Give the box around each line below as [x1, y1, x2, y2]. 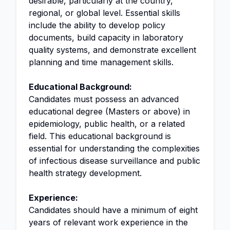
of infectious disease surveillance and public [29, 156, 200, 166]
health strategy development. [29, 168, 142, 178]
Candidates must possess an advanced [29, 94, 179, 104]
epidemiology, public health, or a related [29, 119, 185, 129]
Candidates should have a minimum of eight [29, 205, 198, 215]
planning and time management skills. [29, 57, 174, 67]
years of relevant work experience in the [29, 217, 188, 227]
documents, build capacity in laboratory [29, 32, 183, 43]
